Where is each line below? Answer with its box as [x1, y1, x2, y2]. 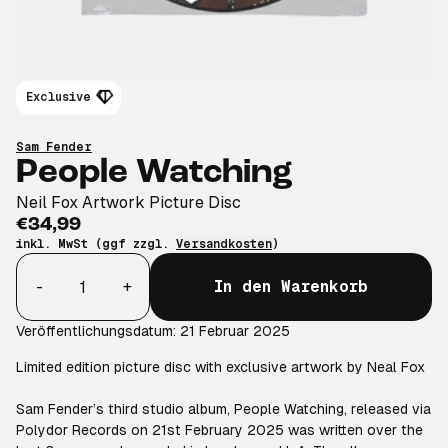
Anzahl [15, 254, 67, 273]
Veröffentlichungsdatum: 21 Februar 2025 [16, 323, 290, 339]
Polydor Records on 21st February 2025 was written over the [16, 422, 423, 438]
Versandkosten [176, 237, 272, 251]
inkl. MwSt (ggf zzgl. [16, 237, 176, 251]
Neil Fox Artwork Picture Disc [16, 193, 241, 212]
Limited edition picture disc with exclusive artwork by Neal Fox [16, 359, 429, 375]
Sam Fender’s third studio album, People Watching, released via [16, 401, 431, 417]
